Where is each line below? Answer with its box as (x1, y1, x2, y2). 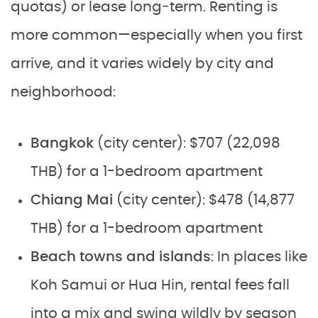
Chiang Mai (31, 193, 113, 208)
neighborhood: (11, 85, 116, 100)
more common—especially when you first (11, 28, 302, 43)
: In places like (211, 250, 307, 265)
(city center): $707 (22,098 (94, 136, 280, 151)
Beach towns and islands (31, 250, 211, 265)
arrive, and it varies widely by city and (11, 57, 274, 72)
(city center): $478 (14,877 (113, 193, 295, 208)
